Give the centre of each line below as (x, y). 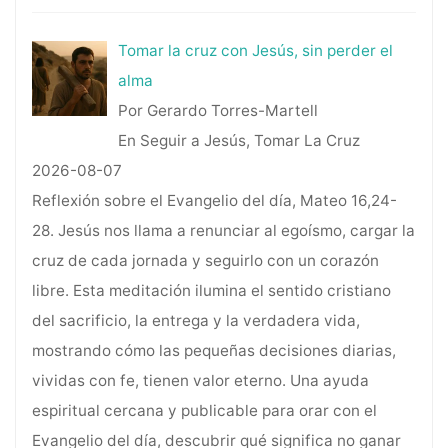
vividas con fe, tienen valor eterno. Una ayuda (200, 381)
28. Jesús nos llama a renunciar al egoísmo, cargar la (223, 231)
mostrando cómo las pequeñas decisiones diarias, (213, 351)
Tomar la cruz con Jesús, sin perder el (256, 51)
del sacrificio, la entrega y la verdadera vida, (195, 321)
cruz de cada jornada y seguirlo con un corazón (205, 261)
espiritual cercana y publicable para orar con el (204, 411)
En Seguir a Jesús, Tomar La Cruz (239, 141)
